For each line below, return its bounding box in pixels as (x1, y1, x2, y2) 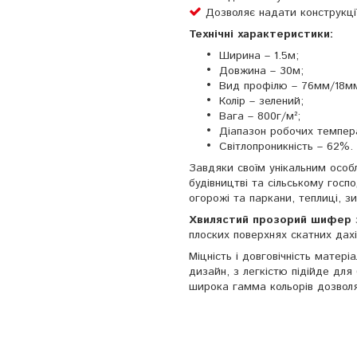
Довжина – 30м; (219, 63, 304, 80)
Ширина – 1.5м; (219, 48, 299, 65)
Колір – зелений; (219, 93, 304, 110)
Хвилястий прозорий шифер (189, 212, 355, 229)
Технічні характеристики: (189, 26, 333, 43)
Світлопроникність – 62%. (219, 139, 353, 155)
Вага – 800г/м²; (219, 108, 300, 125)
